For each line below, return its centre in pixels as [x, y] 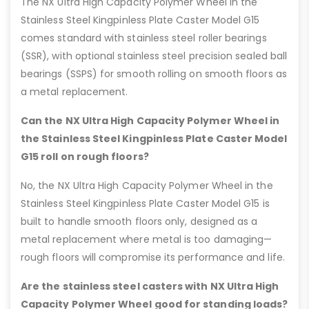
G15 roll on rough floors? [85, 156]
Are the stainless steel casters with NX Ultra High [150, 286]
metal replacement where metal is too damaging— [147, 239]
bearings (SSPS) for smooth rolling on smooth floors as [154, 73]
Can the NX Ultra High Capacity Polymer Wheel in [150, 120]
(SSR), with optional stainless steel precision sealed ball [154, 56]
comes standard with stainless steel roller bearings [144, 38]
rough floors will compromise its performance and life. [153, 257]
